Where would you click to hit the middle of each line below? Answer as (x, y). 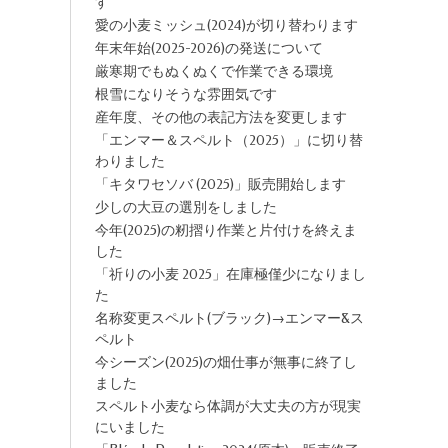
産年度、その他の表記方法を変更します (220, 117)
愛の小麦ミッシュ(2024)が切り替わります (226, 25)
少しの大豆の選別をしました (185, 207)
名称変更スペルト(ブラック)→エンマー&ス (229, 318)
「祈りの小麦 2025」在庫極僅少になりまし (230, 274)
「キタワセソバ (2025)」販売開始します (220, 184)
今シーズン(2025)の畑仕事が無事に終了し (225, 362)
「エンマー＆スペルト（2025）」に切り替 (228, 140)
